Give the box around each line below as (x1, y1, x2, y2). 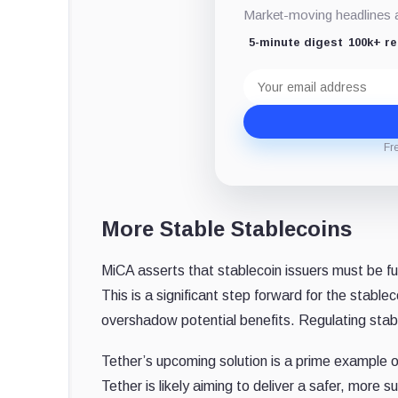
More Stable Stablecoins (101, 216, 352, 241)
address (243, 82, 295, 98)
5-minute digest (249, 35, 344, 49)
